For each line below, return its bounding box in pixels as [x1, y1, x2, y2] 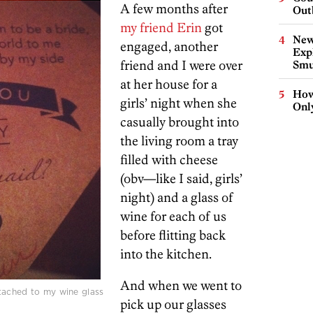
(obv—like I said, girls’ [120, 170, 242, 187]
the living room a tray [120, 133, 238, 149]
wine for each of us [120, 208, 226, 224]
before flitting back [120, 227, 226, 243]
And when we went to [120, 277, 242, 293]
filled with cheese [120, 152, 218, 168]
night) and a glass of [120, 189, 233, 205]
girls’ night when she [120, 95, 237, 111]
